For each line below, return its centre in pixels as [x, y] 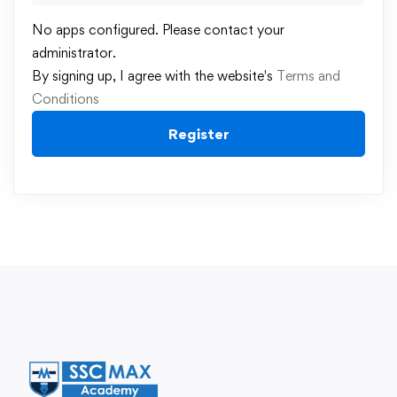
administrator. [74, 53]
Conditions [66, 99]
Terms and [308, 76]
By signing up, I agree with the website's [154, 76]
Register [198, 134]
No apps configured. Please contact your [158, 30]
